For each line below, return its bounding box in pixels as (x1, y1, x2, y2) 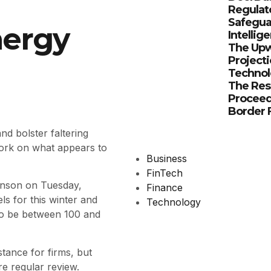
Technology (146, 196, 201, 208)
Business (146, 152, 187, 165)
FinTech (146, 167, 183, 179)
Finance (146, 181, 183, 194)
